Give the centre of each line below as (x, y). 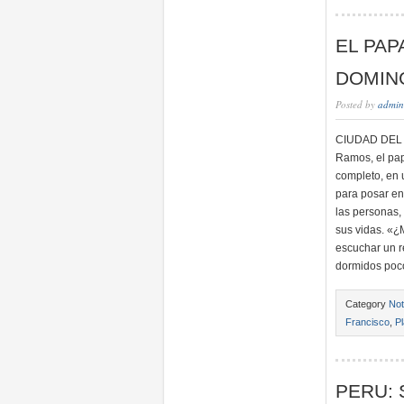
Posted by (357, 104)
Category (367, 304)
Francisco (367, 322)
